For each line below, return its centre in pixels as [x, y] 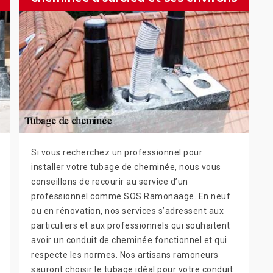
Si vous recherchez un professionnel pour [117, 152]
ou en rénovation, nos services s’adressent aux [127, 211]
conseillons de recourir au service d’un [110, 181]
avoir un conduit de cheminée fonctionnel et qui [129, 240]
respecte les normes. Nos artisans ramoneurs [125, 254]
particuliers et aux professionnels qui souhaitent [131, 225]
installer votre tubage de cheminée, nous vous [126, 167]
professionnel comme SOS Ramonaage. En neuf [131, 196]
